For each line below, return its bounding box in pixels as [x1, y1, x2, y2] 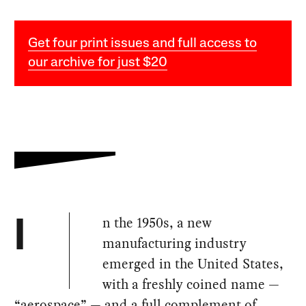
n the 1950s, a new [102, 212, 212, 232]
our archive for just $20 [28, 55, 168, 70]
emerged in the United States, [102, 253, 284, 273]
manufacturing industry [102, 233, 247, 253]
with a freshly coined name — [102, 274, 280, 294]
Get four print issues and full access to [28, 36, 258, 51]
